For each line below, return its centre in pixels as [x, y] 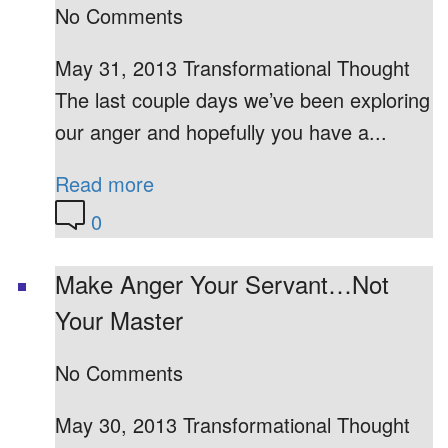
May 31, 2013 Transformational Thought [232, 67]
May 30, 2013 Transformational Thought [232, 425]
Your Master [119, 319]
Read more [104, 183]
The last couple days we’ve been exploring [242, 99]
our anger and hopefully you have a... [221, 131]
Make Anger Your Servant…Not [222, 283]
